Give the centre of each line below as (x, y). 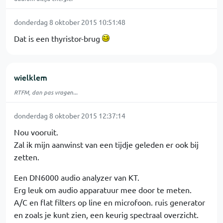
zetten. (27, 157)
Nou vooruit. (36, 132)
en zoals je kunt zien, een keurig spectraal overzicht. (106, 215)
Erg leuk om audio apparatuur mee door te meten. (103, 190)
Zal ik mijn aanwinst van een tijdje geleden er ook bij (106, 144)
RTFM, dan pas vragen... (46, 92)
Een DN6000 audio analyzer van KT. (77, 177)
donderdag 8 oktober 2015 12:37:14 (70, 115)
